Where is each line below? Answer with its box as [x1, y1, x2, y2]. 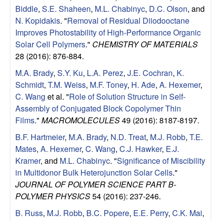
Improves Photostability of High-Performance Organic [15, 26, 201, 38]
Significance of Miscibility [117, 154, 205, 166]
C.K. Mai [172, 207, 202, 219]
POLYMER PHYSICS [15, 190, 90, 202]
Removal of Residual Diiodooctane [67, 14, 189, 26]
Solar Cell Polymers [15, 38, 85, 50]
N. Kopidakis [15, 14, 60, 26]
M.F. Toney [90, 78, 127, 90]
